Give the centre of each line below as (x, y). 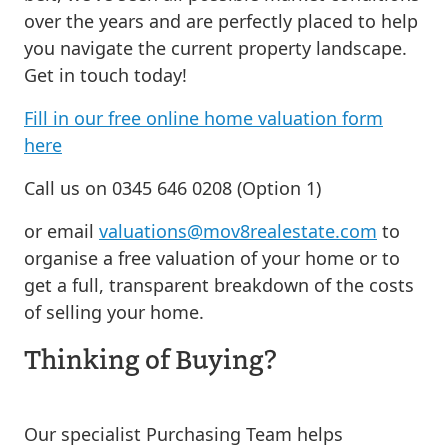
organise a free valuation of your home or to (212, 258)
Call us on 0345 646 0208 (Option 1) (172, 188)
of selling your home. (114, 312)
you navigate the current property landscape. (215, 48)
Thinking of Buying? (150, 358)
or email (61, 231)
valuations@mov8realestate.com (238, 231)
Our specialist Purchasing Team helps (183, 434)
